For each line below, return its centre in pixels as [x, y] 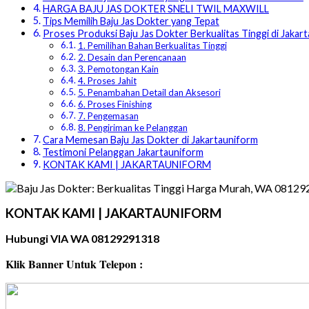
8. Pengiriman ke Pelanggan [132, 128]
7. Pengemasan [108, 116]
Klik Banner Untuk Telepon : [74, 264]
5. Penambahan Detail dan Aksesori [149, 93]
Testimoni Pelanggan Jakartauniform [123, 152]
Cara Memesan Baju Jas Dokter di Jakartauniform [150, 140]
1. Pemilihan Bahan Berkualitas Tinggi [152, 46]
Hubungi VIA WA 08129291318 [82, 239]
